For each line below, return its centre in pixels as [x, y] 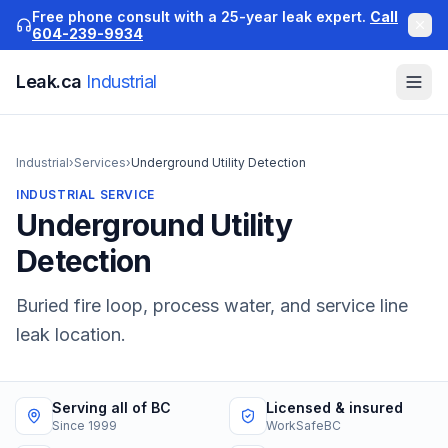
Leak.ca [51, 81]
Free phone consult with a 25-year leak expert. [199, 16]
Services [100, 162]
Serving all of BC [111, 407]
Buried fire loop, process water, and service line [212, 305]
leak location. [71, 334]
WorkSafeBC [303, 425]
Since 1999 [84, 425]
